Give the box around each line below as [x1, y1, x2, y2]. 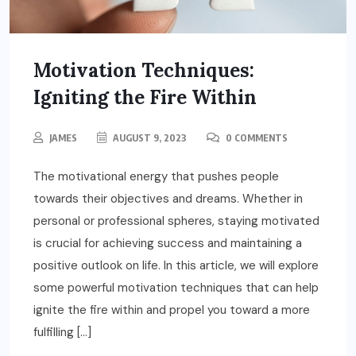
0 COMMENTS [223, 132, 288, 145]
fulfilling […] [33, 324, 91, 341]
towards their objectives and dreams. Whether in [33, 191, 303, 207]
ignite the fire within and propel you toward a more [33, 302, 310, 319]
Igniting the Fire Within [33, 85, 257, 110]
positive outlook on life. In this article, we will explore [33, 257, 319, 274]
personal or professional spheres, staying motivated [33, 213, 319, 230]
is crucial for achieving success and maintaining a [33, 235, 302, 252]
